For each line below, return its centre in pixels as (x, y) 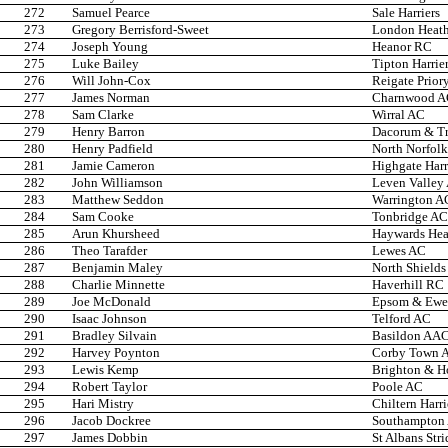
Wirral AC (398, 115)
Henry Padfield (112, 149)
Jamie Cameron (113, 166)
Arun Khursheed (116, 234)
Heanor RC (402, 47)
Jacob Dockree (111, 421)
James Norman (111, 98)
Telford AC (401, 319)
